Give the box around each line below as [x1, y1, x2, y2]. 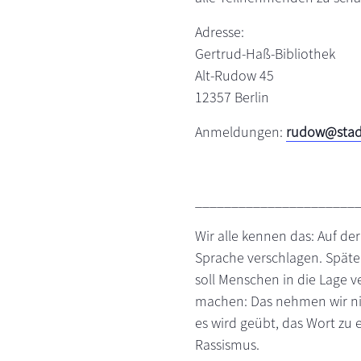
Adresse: [195, 23, 244, 41]
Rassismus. [195, 335, 259, 354]
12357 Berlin [195, 88, 269, 106]
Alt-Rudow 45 [195, 66, 274, 85]
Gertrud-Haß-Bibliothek [195, 44, 335, 63]
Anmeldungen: [195, 122, 286, 141]
